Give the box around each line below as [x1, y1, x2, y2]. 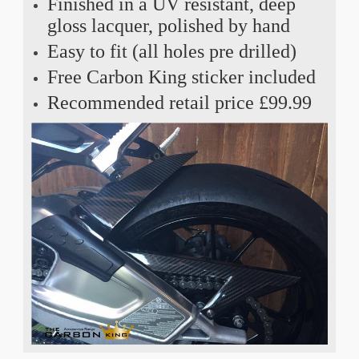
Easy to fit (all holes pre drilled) [46, 40, 296, 62]
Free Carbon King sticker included [46, 66, 316, 87]
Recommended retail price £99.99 [46, 91, 312, 113]
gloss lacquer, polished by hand [46, 14, 290, 36]
